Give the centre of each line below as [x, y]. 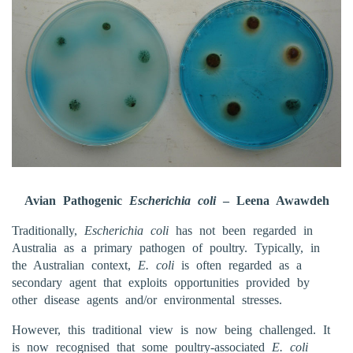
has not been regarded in [244, 230]
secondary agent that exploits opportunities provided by [161, 282]
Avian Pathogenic [76, 200]
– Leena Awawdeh [272, 200]
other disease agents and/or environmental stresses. [147, 299]
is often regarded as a [242, 265]
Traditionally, [48, 230]
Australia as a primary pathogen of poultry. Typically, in [166, 247]
